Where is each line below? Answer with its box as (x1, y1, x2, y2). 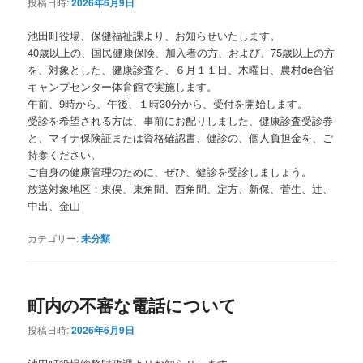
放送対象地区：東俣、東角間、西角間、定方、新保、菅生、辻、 (28, 180, 334, 196)
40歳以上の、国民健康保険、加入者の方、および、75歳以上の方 (28, 44, 335, 60)
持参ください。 (28, 146, 102, 162)
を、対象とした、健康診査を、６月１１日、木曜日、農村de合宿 (28, 61, 335, 77)
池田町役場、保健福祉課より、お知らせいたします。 (28, 27, 281, 43)
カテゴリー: (28, 230, 79, 245)
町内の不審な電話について (28, 293, 237, 318)
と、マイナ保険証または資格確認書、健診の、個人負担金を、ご (28, 129, 334, 145)
